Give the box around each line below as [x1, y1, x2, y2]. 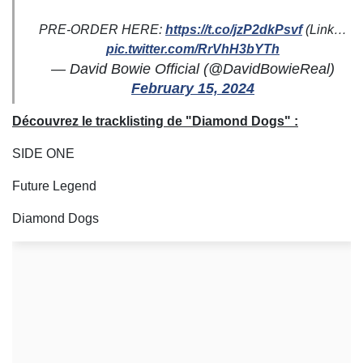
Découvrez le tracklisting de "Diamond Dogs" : [12, 114, 298, 129]
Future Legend [12, 179, 100, 194]
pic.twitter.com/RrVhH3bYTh [106, 42, 280, 57]
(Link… [302, 23, 347, 37]
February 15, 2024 [131, 80, 254, 97]
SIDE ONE [12, 147, 75, 161]
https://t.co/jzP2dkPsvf [165, 23, 302, 37]
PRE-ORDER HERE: [39, 23, 165, 37]
